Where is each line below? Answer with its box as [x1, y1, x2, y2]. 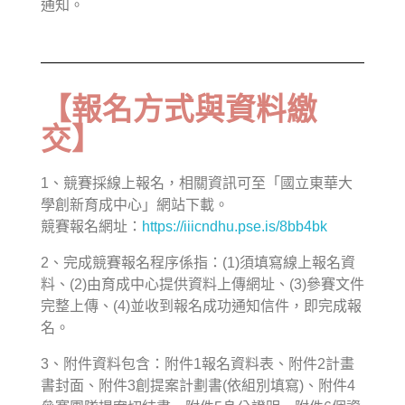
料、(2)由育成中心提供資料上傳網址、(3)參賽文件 [41, 277, 364, 293]
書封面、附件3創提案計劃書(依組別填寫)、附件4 [41, 378, 355, 394]
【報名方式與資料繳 [41, 93, 317, 127]
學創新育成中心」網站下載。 [41, 197, 229, 213]
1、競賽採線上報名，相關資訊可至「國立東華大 [41, 175, 353, 192]
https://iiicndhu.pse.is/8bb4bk [142, 219, 327, 235]
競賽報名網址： [41, 219, 142, 235]
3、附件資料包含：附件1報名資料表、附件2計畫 [41, 356, 354, 372]
